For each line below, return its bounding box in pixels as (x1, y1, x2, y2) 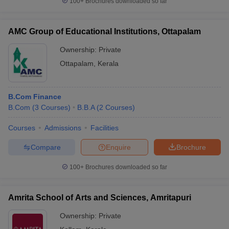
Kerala (98, 59, 119, 67)
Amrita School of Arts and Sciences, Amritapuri (8, 193, 191, 202)
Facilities (90, 124, 119, 132)
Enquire (106, 143, 131, 151)
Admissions (44, 124, 81, 132)
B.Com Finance (8, 93, 61, 101)
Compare (30, 143, 61, 151)
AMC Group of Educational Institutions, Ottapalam (8, 27, 201, 36)
